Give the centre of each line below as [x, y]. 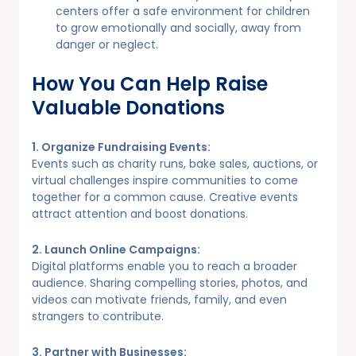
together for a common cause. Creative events [165, 197]
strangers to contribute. [98, 316]
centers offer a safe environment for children [183, 11]
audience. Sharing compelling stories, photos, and [170, 282]
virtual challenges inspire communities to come [165, 180]
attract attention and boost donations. [140, 213]
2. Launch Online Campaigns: [116, 249]
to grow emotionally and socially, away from [178, 27]
